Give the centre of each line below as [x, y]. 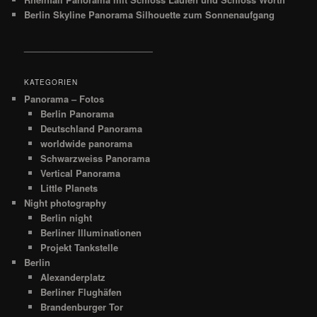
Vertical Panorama [80, 173]
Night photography [65, 202]
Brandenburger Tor [81, 306]
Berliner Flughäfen [81, 292]
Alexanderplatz [73, 277]
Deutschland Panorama [91, 128]
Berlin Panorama [77, 113]
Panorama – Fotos [64, 98]
